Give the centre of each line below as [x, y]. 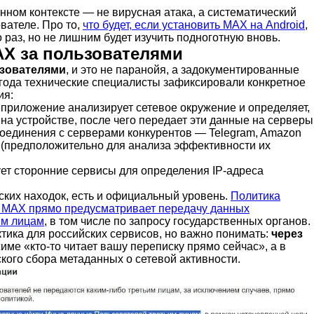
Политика [255, 196]
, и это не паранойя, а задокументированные [183, 69]
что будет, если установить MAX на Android [194, 25]
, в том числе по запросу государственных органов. [177, 221]
